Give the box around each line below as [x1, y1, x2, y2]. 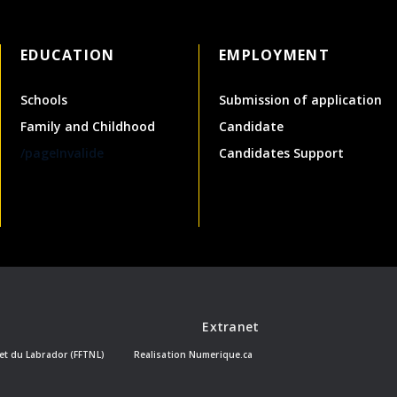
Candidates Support [219, 144, 344, 161]
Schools [20, 90, 67, 108]
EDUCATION [20, 44, 115, 65]
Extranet [202, 317, 260, 335]
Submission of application [219, 90, 382, 108]
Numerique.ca [189, 347, 253, 361]
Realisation [133, 347, 190, 361]
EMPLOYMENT [219, 44, 330, 65]
